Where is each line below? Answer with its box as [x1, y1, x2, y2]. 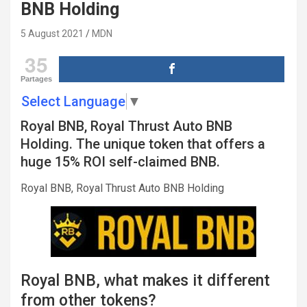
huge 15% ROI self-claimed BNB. [21, 153, 220, 170]
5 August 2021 [21, 27, 84, 39]
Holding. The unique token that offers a [21, 135, 265, 152]
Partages [21, 74, 52, 83]
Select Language [21, 93, 125, 110]
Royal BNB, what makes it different [21, 271, 270, 290]
